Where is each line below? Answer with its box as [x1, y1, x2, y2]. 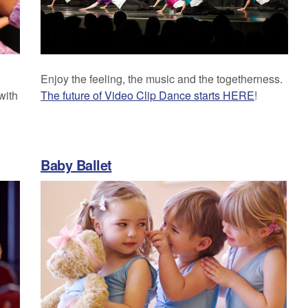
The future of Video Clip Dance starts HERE [41, 87, 254, 103]
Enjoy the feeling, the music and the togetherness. [41, 71, 283, 87]
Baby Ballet [41, 155, 112, 175]
